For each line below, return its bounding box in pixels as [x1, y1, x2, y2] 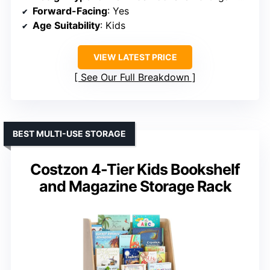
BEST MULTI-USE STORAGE [13, 128, 126, 139]
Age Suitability [33, 19, 100, 32]
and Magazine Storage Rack [39, 177, 231, 196]
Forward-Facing [33, 5, 107, 17]
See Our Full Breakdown [81, 71, 189, 84]
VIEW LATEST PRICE [93, 52, 177, 63]
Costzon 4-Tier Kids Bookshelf [30, 160, 240, 179]
